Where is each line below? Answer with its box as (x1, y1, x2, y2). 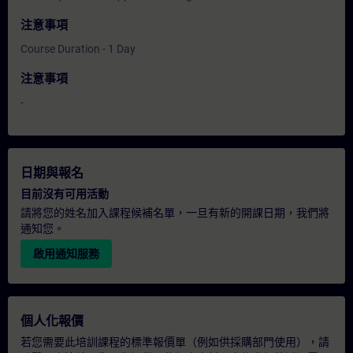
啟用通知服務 (33, 247, 99, 260)
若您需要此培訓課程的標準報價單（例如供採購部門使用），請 (20, 336, 329, 348)
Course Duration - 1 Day (20, 43, 136, 55)
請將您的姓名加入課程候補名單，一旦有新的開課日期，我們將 (20, 206, 329, 219)
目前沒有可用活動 (20, 188, 109, 200)
